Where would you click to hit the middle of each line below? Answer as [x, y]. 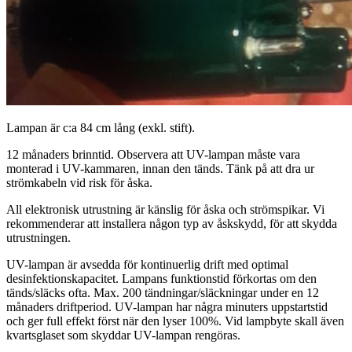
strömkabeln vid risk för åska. [79, 183]
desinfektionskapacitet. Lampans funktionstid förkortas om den [161, 279]
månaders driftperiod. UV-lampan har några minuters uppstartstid [167, 307]
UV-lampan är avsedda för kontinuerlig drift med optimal [147, 265]
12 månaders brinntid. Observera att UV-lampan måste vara [153, 155]
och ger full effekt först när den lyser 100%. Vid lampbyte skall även [175, 321]
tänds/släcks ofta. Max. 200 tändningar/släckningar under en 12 [163, 293]
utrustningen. [38, 238]
